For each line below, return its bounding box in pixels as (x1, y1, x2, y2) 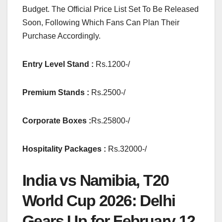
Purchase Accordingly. (22, 31, 101, 40)
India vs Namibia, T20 (22, 171, 169, 189)
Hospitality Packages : (22, 144, 106, 153)
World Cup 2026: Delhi (22, 191, 175, 210)
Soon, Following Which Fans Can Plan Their (22, 18, 179, 27)
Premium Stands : (22, 88, 89, 97)
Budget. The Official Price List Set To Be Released (22, 4, 199, 13)
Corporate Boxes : (22, 116, 91, 125)
